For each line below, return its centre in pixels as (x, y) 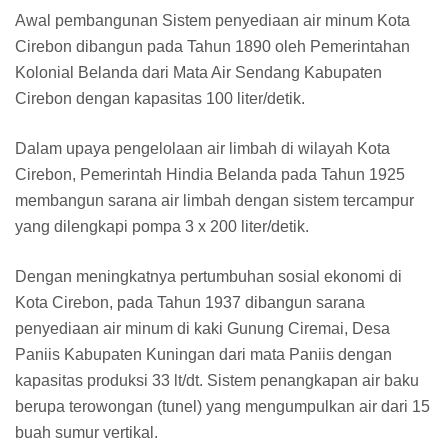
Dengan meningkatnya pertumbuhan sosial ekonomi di (208, 277)
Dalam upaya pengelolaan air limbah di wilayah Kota (202, 149)
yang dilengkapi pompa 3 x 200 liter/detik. (162, 227)
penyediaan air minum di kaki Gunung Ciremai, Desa (202, 329)
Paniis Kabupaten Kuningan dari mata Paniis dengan (203, 355)
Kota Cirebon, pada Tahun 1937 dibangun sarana (190, 303)
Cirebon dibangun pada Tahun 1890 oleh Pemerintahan (212, 47)
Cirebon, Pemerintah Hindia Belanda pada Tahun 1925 (210, 175)
